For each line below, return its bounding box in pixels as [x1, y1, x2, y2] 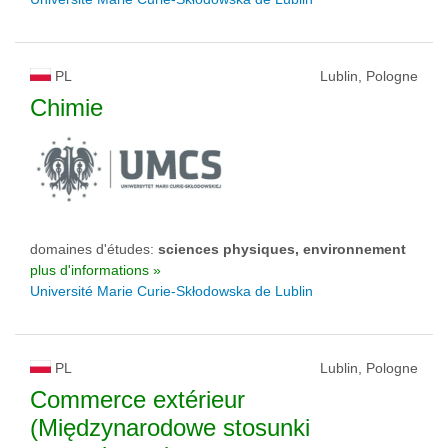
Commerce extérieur [30, 386, 245, 413]
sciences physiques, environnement [158, 241, 406, 257]
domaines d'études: [30, 241, 158, 257]
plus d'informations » [30, 262, 161, 278]
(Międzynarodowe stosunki [30, 414, 310, 441]
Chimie [30, 94, 103, 121]
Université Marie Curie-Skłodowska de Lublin [30, 283, 313, 299]
